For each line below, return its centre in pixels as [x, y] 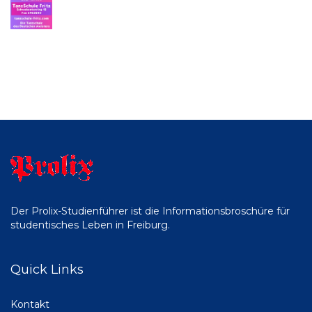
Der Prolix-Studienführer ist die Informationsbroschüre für [150, 211]
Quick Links [47, 270]
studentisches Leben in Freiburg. [90, 225]
